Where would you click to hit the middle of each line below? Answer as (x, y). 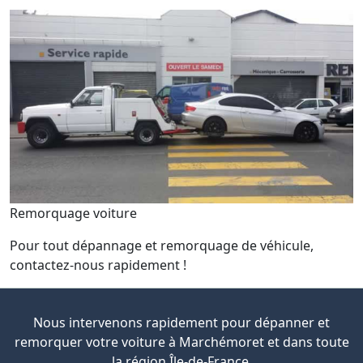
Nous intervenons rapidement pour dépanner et (181, 322)
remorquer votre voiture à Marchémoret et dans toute (181, 342)
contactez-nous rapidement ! (98, 265)
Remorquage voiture (73, 213)
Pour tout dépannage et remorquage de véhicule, (162, 245)
